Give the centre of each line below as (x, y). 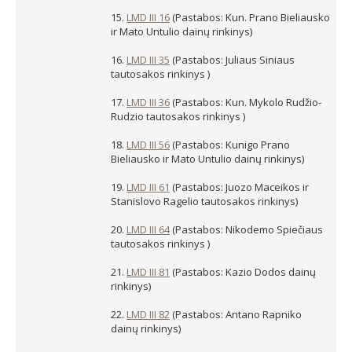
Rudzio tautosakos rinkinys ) (178, 116)
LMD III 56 (148, 145)
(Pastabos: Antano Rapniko (237, 314)
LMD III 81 (148, 272)
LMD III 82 (148, 314)
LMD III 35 (148, 60)
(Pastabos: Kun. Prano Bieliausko (251, 17)
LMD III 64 (148, 229)
